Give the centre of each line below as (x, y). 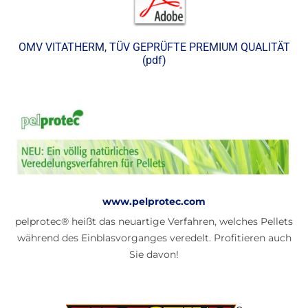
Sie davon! (154, 255)
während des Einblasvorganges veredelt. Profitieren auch (154, 238)
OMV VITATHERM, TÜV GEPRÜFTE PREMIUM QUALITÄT (154, 47)
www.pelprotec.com (154, 202)
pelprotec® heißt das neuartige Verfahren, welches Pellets (154, 222)
